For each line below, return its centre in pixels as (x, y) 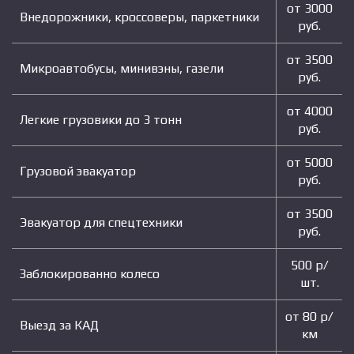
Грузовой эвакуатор (78, 171)
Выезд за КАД (59, 326)
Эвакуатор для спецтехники (101, 223)
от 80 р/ (309, 317)
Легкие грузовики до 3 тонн (101, 120)
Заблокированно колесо (90, 274)
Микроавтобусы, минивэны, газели (122, 69)
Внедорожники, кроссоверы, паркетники (139, 17)
